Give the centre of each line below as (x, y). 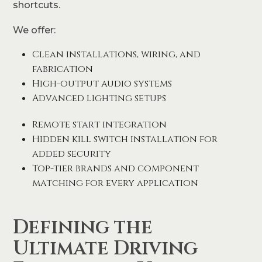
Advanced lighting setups (99, 98)
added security (71, 154)
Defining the (83, 227)
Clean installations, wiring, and (116, 54)
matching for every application (115, 183)
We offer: (35, 30)
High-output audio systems (102, 83)
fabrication (62, 69)
